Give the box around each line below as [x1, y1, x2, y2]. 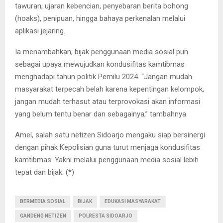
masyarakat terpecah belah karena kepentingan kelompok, [15, 84, 204, 94]
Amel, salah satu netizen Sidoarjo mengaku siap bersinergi [15, 130, 205, 139]
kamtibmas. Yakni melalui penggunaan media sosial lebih [15, 155, 199, 164]
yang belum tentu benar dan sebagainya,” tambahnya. [15, 109, 188, 118]
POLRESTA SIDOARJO [79, 213, 132, 219]
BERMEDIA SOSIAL [20, 198, 65, 204]
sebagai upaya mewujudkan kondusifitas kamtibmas [15, 59, 185, 69]
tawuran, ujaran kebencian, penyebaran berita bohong [15, 1, 188, 10]
